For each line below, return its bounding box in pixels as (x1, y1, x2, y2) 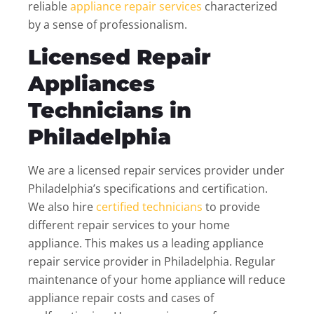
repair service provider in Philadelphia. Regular (28, 254, 275, 270)
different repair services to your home (28, 217, 230, 233)
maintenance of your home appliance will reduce (28, 272, 285, 288)
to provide (205, 199, 260, 215)
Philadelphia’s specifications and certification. (28, 181, 268, 197)
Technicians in (28, 97, 191, 124)
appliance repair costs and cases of (28, 290, 214, 306)
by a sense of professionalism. (28, 17, 187, 33)
